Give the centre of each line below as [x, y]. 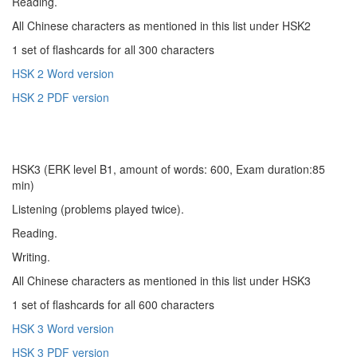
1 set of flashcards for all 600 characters [113, 304]
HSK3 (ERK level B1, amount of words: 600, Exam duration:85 [169, 169]
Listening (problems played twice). [98, 208]
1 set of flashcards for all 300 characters [113, 49]
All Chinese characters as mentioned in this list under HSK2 [161, 25]
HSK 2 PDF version [61, 97]
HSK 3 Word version [63, 328]
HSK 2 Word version [63, 73]
